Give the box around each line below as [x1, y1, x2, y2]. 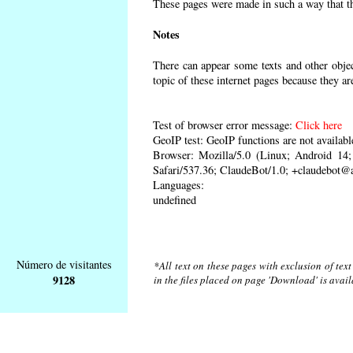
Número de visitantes [16, 257, 112, 272]
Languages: [153, 176, 204, 192]
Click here [295, 117, 342, 132]
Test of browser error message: [153, 117, 295, 132]
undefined [153, 191, 196, 207]
